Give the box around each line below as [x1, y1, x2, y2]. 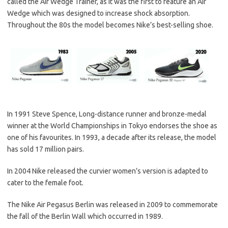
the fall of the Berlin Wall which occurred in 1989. [7, 212, 163, 220]
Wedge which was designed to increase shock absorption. [7, 9, 190, 18]
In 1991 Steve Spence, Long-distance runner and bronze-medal [7, 109, 207, 118]
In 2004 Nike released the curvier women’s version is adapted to [7, 166, 208, 175]
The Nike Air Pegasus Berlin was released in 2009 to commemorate [7, 200, 218, 209]
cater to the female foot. [7, 178, 83, 187]
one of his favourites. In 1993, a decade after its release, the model [7, 133, 216, 141]
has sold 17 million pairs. [7, 145, 84, 153]
